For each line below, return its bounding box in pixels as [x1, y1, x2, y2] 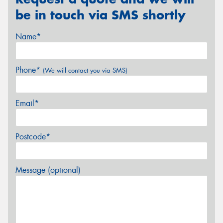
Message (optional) [15, 165, 81, 176]
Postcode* [15, 131, 50, 142]
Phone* [15, 65, 43, 76]
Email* [15, 98, 39, 109]
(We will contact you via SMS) [43, 66, 127, 75]
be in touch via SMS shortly [15, 6, 186, 23]
